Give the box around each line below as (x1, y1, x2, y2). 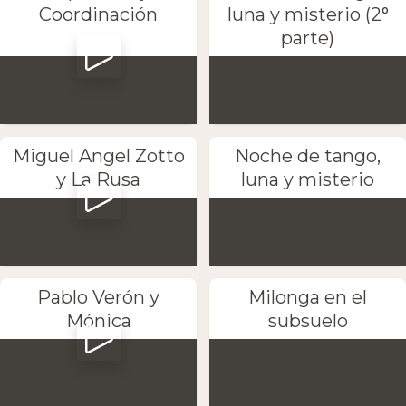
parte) (281, 26, 334, 49)
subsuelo (267, 310, 348, 333)
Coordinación (39, 3, 158, 25)
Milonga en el (248, 286, 367, 309)
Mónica (65, 310, 131, 333)
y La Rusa (56, 168, 140, 190)
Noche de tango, (235, 144, 381, 167)
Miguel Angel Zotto (12, 144, 185, 167)
